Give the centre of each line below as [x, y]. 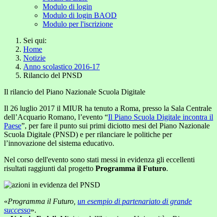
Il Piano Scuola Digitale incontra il [161, 117]
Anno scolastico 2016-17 [62, 67]
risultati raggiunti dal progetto [50, 168]
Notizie [34, 58]
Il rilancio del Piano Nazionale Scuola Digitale [75, 92]
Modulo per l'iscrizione [78, 24]
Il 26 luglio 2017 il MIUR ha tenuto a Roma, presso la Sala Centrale [108, 108]
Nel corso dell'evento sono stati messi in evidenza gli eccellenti [99, 160]
